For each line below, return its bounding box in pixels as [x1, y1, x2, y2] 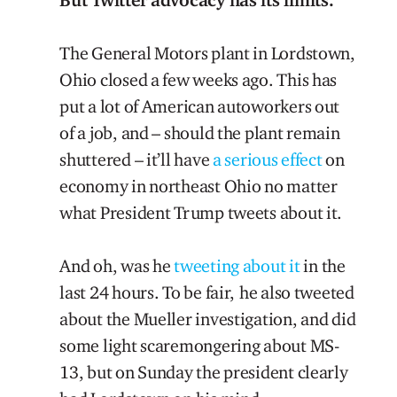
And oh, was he [59, 254, 175, 276]
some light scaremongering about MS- [59, 334, 339, 356]
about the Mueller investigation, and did [59, 307, 356, 330]
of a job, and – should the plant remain [59, 121, 340, 144]
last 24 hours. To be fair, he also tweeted [59, 281, 354, 303]
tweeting [174, 254, 239, 276]
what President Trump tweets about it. [59, 201, 343, 223]
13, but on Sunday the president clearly [59, 361, 348, 383]
